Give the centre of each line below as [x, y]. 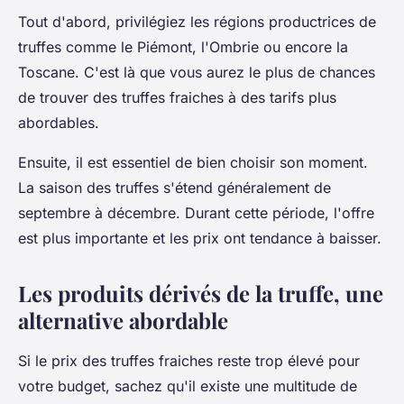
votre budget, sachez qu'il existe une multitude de [188, 386]
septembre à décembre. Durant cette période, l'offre [196, 213]
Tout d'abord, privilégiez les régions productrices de [197, 22]
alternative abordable [123, 321]
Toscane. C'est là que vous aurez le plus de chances [197, 73]
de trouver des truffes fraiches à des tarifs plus [177, 98]
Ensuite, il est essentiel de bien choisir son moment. [193, 163]
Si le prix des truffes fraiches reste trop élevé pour [189, 361]
